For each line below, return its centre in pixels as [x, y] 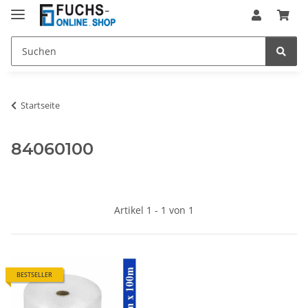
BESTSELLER [34, 274]
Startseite [40, 105]
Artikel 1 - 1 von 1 [154, 210]
